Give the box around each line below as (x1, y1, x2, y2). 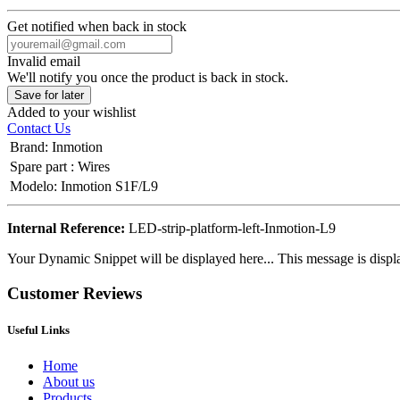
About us (43, 373, 95, 389)
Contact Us (7, 121, 71, 137)
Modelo (10, 179, 54, 195)
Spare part (10, 159, 71, 175)
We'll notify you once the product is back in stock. (7, 70, 288, 86)
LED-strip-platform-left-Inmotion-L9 (129, 221, 336, 237)
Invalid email (7, 54, 80, 70)
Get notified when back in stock (7, 19, 187, 35)
